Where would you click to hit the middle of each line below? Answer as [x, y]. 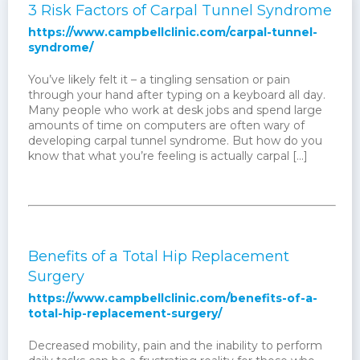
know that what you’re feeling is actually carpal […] [168, 156]
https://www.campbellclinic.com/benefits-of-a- [173, 299]
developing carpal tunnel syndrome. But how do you [175, 141]
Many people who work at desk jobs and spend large [175, 110]
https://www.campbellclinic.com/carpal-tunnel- [173, 33]
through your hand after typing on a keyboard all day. [177, 95]
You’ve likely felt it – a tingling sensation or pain [159, 80]
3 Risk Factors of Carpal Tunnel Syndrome [180, 11]
